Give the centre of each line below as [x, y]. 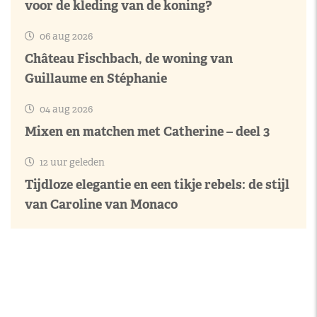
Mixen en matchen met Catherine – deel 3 [147, 131]
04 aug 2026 [65, 109]
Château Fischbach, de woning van [129, 58]
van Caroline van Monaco [101, 204]
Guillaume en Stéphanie [96, 78]
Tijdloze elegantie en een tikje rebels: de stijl [157, 184]
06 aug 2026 [65, 36]
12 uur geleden [71, 162]
